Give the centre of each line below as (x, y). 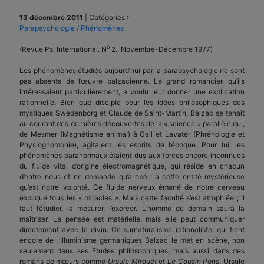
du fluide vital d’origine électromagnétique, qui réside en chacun (132, 166)
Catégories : (109, 17)
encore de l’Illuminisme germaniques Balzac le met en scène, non (132, 240)
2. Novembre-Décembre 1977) (161, 49)
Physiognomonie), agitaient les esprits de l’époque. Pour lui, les (132, 144)
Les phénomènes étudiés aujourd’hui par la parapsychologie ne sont (132, 70)
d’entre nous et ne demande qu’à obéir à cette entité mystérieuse (132, 176)
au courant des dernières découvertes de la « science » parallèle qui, (132, 123)
